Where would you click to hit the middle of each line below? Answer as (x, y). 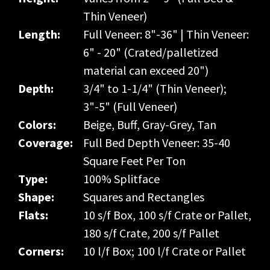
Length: (39, 34)
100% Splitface (122, 178)
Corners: (41, 251)
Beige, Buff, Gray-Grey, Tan (150, 124)
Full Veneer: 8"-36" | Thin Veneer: (166, 34)
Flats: (33, 215)
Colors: (37, 124)
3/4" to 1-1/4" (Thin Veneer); (155, 88)
